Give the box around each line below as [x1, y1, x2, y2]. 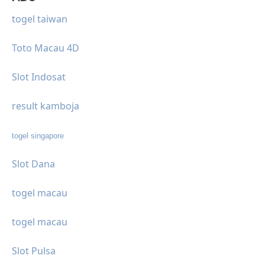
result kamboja [12, 99, 79, 112]
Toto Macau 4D [12, 41, 79, 54]
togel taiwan [12, 12, 67, 25]
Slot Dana [12, 157, 55, 170]
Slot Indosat [12, 70, 66, 83]
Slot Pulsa [12, 244, 56, 257]
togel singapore [12, 131, 64, 140]
